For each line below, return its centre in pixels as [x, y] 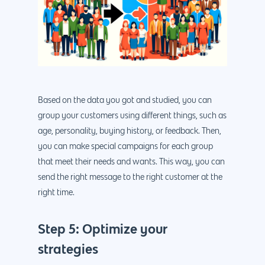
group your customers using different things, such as [132, 116]
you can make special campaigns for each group [125, 147]
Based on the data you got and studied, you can [125, 101]
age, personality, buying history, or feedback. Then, [130, 132]
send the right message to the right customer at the [130, 178]
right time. [56, 193]
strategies [68, 249]
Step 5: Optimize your [103, 229]
